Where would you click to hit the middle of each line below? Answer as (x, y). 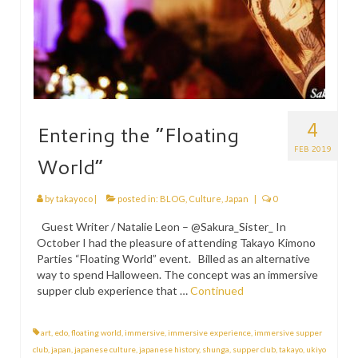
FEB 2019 (312, 149)
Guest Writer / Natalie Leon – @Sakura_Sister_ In (161, 227)
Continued (217, 290)
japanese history (169, 349)
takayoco (74, 199)
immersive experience (209, 332)
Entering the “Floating (138, 135)
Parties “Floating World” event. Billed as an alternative (173, 259)
